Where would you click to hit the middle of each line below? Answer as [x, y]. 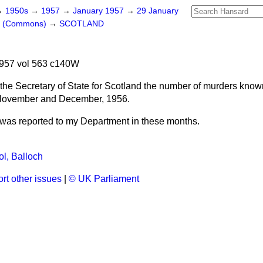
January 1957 [100, 11]
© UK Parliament [104, 179]
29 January [158, 11]
